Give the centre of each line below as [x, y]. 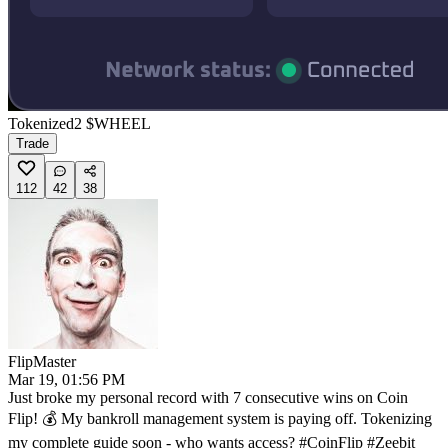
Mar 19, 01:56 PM [66, 379]
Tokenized [41, 123]
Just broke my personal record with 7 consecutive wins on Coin [208, 397]
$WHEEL [118, 123]
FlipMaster [42, 361]
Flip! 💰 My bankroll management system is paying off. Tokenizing [220, 418]
